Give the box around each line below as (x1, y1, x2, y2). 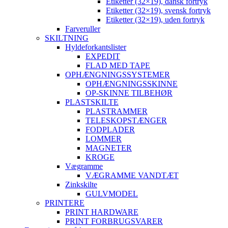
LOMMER (85, 134, 122, 144)
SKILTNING (45, 34, 89, 43)
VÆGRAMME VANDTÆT (85, 171, 179, 180)
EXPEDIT (85, 52, 120, 61)
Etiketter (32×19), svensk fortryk (106, 6, 211, 15)
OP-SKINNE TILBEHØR (85, 89, 173, 98)
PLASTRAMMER (85, 107, 148, 116)
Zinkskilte (65, 180, 97, 189)
